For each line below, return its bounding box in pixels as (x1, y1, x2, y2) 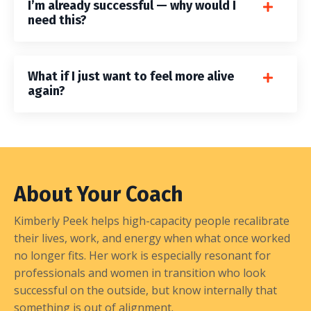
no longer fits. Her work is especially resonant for (14, 248, 271, 264)
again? (28, 83, 65, 99)
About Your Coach (14, 182, 183, 208)
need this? (28, 12, 87, 28)
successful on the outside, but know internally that (14, 283, 277, 299)
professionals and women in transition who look (14, 265, 266, 281)
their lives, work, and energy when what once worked (14, 230, 290, 246)
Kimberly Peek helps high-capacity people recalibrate (14, 213, 289, 229)
